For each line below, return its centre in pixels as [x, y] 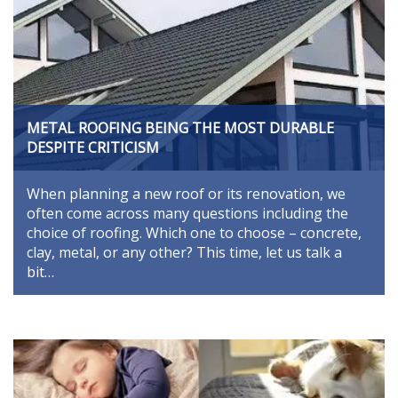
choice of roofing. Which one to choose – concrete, [194, 232]
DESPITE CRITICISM [93, 147]
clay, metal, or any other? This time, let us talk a [184, 252]
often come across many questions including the [187, 213]
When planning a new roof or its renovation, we [186, 193]
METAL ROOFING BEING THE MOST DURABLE [180, 127]
